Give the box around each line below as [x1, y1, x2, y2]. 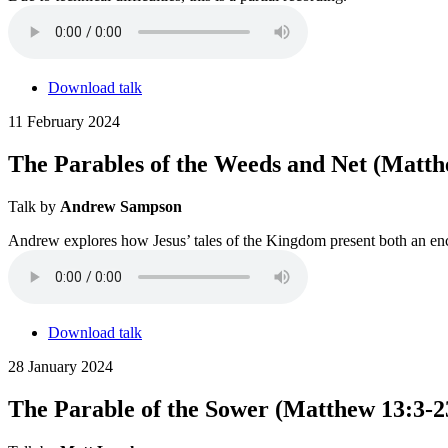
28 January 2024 [8, 357, 113, 375]
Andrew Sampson [60, 197, 182, 215]
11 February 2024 [8, 113, 120, 131]
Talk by [8, 197, 60, 215]
